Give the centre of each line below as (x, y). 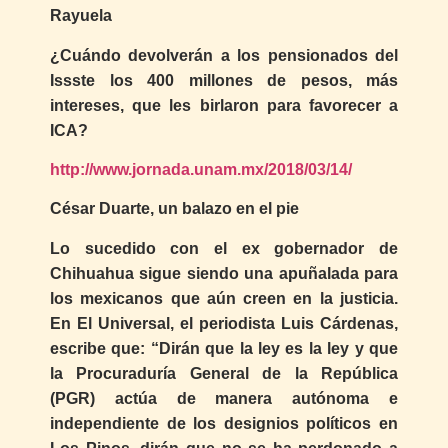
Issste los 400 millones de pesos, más (224, 80)
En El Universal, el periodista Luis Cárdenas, (224, 323)
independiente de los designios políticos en (224, 423)
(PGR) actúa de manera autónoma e (224, 398)
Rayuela (81, 16)
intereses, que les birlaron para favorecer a (224, 105)
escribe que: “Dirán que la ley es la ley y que (224, 348)
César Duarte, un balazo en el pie (174, 209)
